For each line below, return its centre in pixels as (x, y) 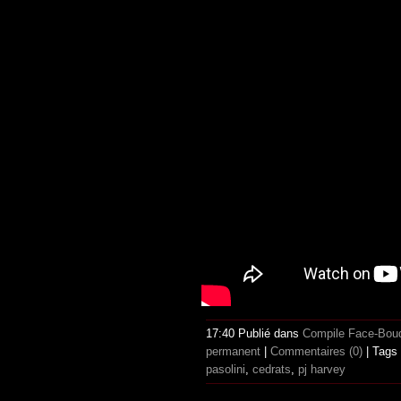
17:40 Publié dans (254, 334)
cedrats (272, 370)
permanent (233, 352)
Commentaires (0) (316, 352)
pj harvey (322, 370)
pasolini (226, 370)
